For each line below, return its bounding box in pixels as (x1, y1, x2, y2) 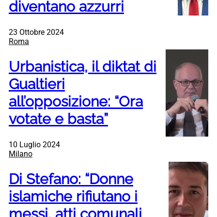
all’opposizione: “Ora (9, 93, 143, 110)
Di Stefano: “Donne (9, 170, 133, 187)
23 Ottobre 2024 (9, 28, 64, 37)
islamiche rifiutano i (9, 187, 138, 205)
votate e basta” (9, 110, 108, 128)
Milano (9, 149, 32, 158)
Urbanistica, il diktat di (9, 58, 156, 76)
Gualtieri (9, 76, 65, 93)
